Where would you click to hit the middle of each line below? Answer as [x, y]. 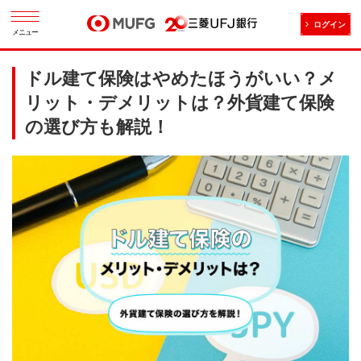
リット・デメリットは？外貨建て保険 [180, 103]
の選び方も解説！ [97, 127]
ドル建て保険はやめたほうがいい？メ [181, 79]
